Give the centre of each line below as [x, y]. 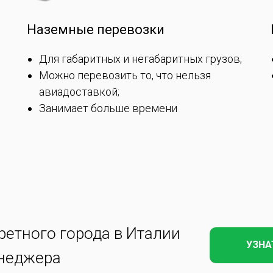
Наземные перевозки [96, 29]
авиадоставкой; [79, 91]
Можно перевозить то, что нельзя [125, 75]
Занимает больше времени [108, 108]
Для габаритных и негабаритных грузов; [140, 58]
